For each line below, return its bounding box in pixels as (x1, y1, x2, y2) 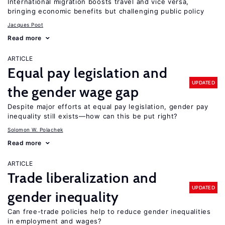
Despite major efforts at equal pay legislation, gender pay (8, 102, 208, 110)
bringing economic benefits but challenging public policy (8, 7, 204, 15)
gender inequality (8, 188, 120, 205)
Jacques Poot (8, 22, 43, 28)
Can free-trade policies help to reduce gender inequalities (8, 207, 211, 215)
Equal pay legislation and (8, 64, 168, 81)
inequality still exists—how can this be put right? (8, 112, 178, 120)
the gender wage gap (8, 83, 139, 100)
